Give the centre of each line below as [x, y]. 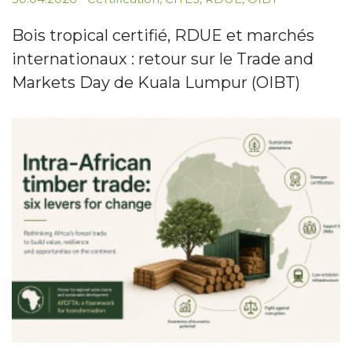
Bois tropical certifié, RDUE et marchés [163, 35]
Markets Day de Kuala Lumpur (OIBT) [156, 82]
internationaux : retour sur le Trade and [163, 59]
